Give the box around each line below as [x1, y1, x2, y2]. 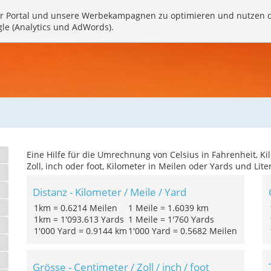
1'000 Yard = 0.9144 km [34, 225, 127, 237]
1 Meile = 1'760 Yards [128, 214, 214, 225]
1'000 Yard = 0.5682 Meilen [128, 225, 237, 237]
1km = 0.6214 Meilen [34, 202, 117, 214]
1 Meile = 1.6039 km [128, 202, 209, 214]
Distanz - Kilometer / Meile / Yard [33, 185, 186, 199]
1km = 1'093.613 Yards [34, 214, 124, 225]
